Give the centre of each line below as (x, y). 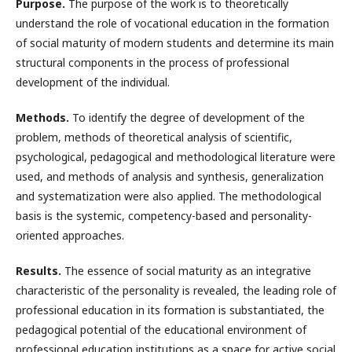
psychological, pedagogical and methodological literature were (176, 156)
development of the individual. (93, 82)
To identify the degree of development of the (189, 117)
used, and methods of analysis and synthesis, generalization (170, 176)
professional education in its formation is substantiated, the (170, 310)
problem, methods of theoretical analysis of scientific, (154, 137)
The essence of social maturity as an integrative (188, 270)
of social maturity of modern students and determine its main (175, 42)
